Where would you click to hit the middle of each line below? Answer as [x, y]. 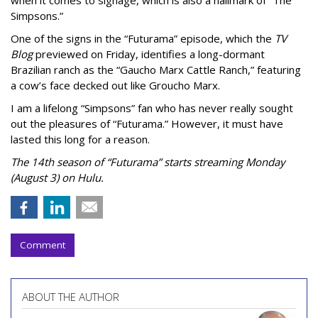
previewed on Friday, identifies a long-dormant [149, 54]
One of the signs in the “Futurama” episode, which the [143, 38]
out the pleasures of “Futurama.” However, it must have [147, 123]
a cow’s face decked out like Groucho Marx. [115, 85]
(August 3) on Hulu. [57, 177]
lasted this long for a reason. [80, 139]
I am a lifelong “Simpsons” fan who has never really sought [152, 108]
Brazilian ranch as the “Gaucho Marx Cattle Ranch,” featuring [156, 69]
